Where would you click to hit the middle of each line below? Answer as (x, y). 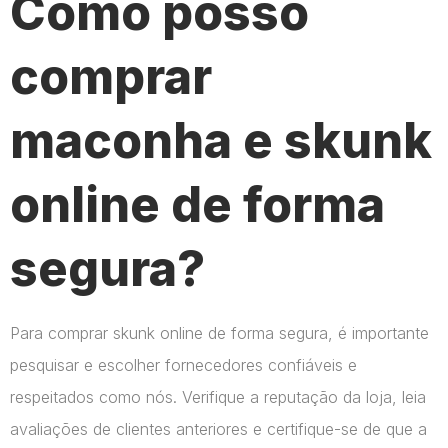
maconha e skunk (221, 141)
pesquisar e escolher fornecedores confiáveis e (183, 365)
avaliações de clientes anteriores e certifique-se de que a (218, 429)
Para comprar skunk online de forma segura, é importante (219, 333)
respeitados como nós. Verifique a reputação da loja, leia (218, 397)
